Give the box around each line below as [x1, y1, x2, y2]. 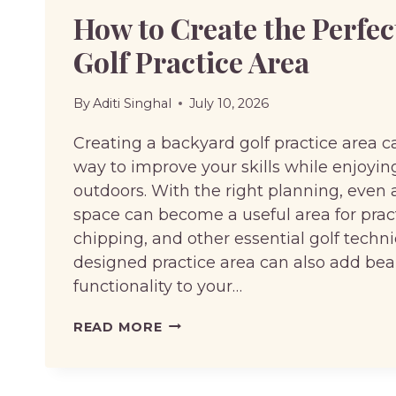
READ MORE [73, 318, 163, 335]
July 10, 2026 [189, 95, 270, 111]
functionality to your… [73, 276, 242, 296]
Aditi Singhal [93, 95, 172, 111]
